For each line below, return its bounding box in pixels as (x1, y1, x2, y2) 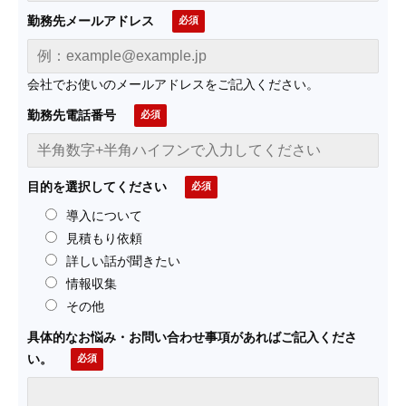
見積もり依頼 (66, 231, 142, 246)
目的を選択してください (27, 180, 167, 195)
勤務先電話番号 (27, 109, 116, 123)
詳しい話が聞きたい (66, 254, 180, 269)
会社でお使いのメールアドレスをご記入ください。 (27, 77, 319, 92)
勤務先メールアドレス (27, 14, 154, 29)
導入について (66, 208, 142, 224)
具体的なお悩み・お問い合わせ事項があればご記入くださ (27, 331, 357, 345)
